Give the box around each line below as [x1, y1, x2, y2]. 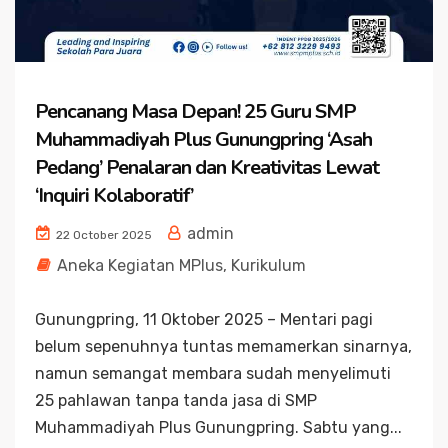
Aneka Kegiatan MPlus [57, 255, 223, 275]
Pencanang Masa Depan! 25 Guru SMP [35, 97, 356, 125]
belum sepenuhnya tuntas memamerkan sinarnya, [35, 336, 412, 356]
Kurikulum [231, 255, 306, 275]
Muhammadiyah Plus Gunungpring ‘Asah [35, 125, 372, 153]
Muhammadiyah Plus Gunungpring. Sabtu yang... [35, 417, 402, 437]
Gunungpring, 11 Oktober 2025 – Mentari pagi [35, 309, 373, 329]
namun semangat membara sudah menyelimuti [35, 363, 391, 383]
